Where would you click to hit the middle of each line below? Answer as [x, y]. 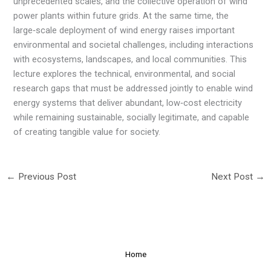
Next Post [233, 177]
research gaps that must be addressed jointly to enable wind [133, 89]
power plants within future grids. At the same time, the [121, 16]
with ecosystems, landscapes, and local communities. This [130, 60]
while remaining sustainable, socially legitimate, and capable [132, 118]
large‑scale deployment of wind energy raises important [124, 31]
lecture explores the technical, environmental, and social [125, 74]
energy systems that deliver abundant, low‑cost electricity [128, 103]
